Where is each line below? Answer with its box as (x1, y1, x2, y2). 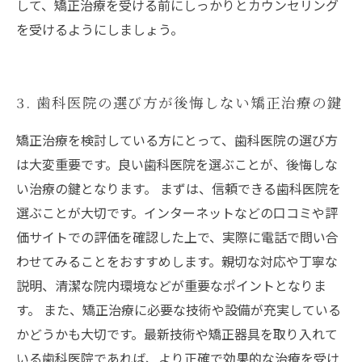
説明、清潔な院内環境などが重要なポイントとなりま (16, 276, 326, 295)
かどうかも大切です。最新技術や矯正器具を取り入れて (16, 324, 338, 343)
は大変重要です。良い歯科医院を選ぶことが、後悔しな (16, 154, 338, 174)
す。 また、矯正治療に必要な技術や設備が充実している (16, 300, 341, 319)
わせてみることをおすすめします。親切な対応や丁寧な (16, 251, 338, 271)
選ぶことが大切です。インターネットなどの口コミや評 (16, 203, 338, 222)
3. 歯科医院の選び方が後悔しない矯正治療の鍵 (16, 92, 343, 112)
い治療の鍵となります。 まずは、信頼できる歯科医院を (16, 179, 341, 198)
